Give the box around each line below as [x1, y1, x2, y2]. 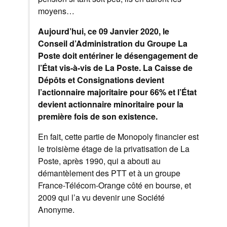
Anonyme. [38, 204, 74, 216]
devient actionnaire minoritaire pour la [38, 98, 183, 110]
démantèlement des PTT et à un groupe [38, 167, 180, 179]
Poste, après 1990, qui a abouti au [38, 155, 161, 167]
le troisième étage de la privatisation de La [38, 143, 190, 155]
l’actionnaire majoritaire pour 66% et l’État [38, 86, 197, 98]
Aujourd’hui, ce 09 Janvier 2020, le [38, 25, 169, 37]
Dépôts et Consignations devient [38, 74, 164, 86]
